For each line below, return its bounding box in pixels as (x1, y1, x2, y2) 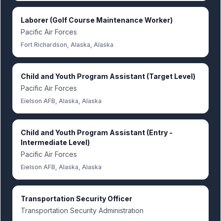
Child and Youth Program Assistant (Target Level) (21, 72, 195, 80)
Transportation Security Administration (21, 206, 144, 215)
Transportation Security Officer (21, 194, 132, 203)
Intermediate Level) (21, 138, 90, 147)
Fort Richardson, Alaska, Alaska (21, 41, 113, 48)
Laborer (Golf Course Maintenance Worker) (21, 16, 173, 24)
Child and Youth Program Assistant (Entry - (21, 128, 173, 137)
